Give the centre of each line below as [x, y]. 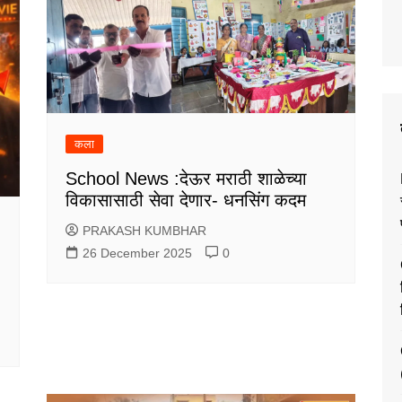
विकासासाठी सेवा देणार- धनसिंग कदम [186, 201]
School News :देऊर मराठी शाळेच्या [187, 179]
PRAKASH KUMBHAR [145, 231]
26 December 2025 [138, 253]
